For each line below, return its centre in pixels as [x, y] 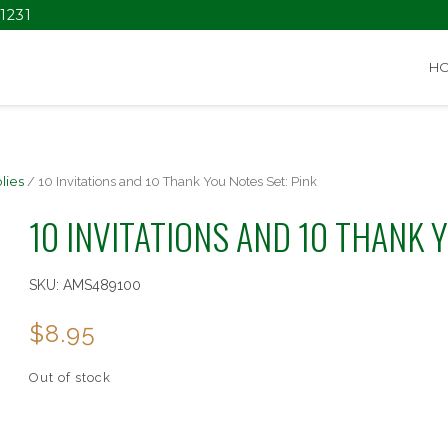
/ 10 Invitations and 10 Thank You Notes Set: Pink [170, 181]
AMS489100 [101, 285]
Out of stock [69, 377]
